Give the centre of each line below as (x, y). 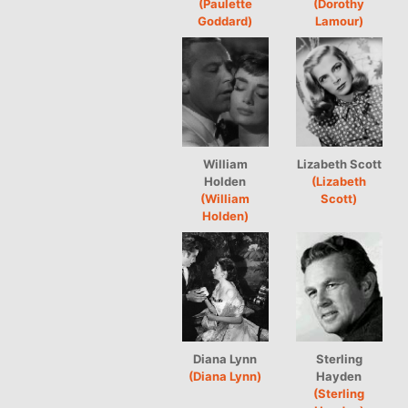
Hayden (339, 376)
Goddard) (225, 20)
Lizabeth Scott (339, 163)
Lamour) (339, 20)
